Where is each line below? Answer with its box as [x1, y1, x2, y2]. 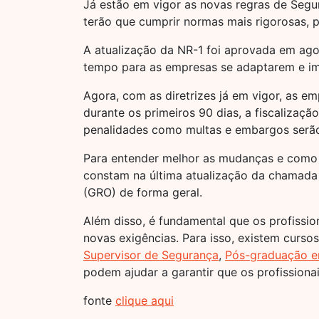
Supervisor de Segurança [83, 248, 219, 262]
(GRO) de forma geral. [83, 185, 202, 199]
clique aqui [115, 293, 174, 308]
